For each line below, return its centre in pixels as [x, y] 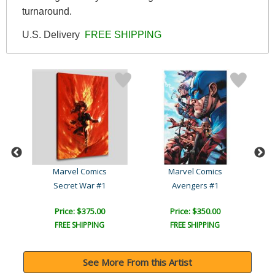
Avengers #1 [195, 186]
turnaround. [47, 11]
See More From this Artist [137, 262]
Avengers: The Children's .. [8, 185]
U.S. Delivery [52, 34]
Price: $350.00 [195, 211]
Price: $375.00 [79, 211]
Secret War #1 [79, 186]
